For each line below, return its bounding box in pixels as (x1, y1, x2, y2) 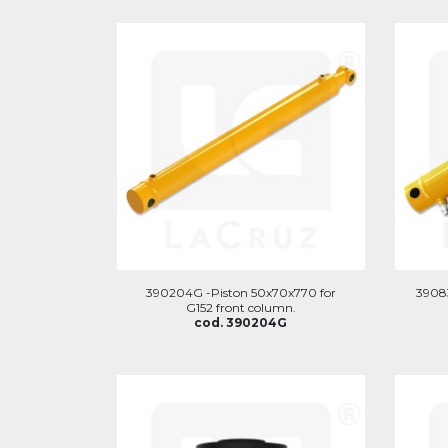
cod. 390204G (194, 315, 288, 330)
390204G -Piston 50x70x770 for (145, 285, 336, 300)
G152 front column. (185, 300, 296, 315)
